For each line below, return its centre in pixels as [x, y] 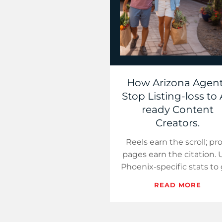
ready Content [178, 110]
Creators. [178, 123]
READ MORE [178, 185]
